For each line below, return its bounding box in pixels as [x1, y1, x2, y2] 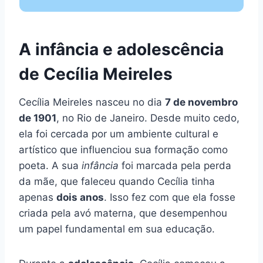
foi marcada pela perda [119, 160, 231, 172]
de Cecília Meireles [19, 64, 173, 85]
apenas [19, 191, 56, 204]
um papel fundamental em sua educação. [19, 223, 215, 235]
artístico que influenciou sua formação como [19, 144, 228, 156]
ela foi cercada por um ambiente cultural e [19, 128, 218, 140]
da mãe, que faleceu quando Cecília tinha [19, 176, 215, 188]
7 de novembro [165, 96, 238, 109]
